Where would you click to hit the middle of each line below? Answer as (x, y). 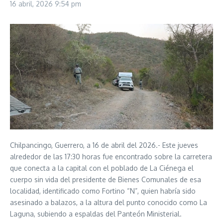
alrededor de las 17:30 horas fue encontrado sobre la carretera (111, 156)
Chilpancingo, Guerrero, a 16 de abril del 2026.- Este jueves (104, 145)
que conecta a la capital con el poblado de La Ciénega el (102, 168)
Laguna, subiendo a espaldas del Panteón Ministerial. (96, 214)
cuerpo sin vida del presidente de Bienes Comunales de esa (106, 179)
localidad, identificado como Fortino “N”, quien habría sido (103, 191)
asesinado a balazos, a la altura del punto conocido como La (109, 202)
